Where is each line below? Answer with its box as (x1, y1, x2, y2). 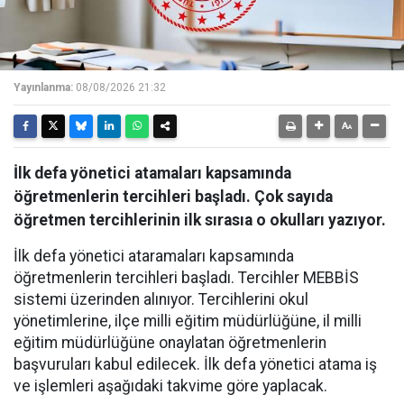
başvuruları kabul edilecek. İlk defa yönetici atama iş (14, 355, 377, 373)
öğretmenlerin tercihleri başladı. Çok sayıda (14, 188, 333, 206)
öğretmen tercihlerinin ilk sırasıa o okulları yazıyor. (14, 211, 386, 229)
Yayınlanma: (14, 81, 73, 94)
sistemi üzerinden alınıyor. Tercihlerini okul (14, 290, 308, 308)
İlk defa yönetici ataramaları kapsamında (14, 247, 294, 265)
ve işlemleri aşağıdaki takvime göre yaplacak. (14, 377, 327, 395)
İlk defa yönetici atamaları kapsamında (14, 164, 291, 182)
